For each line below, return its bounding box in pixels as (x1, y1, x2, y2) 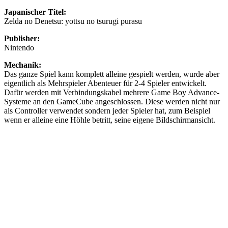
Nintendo (4, 43, 34, 52)
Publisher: (4, 34, 40, 43)
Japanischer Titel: (4, 7, 66, 16)
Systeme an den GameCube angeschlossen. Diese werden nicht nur (4, 97, 220, 106)
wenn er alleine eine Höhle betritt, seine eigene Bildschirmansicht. (4, 115, 215, 124)
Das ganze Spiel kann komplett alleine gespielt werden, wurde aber (4, 69, 219, 78)
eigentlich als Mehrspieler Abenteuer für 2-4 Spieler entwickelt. (4, 78, 207, 88)
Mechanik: (4, 60, 41, 69)
